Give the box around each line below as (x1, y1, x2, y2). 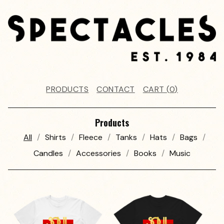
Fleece (79, 132, 102, 143)
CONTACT (96, 84, 135, 95)
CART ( (142, 84, 169, 95)
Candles (33, 148, 63, 159)
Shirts (45, 132, 66, 143)
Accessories (76, 148, 121, 159)
